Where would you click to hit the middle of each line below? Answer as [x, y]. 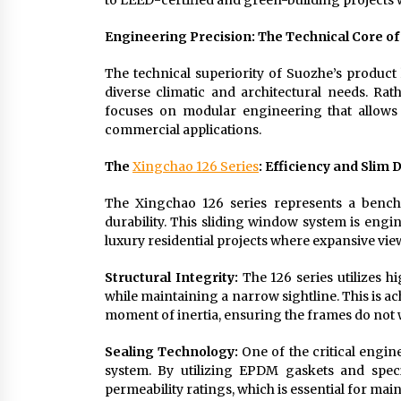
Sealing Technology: [172, 352]
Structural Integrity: [171, 277]
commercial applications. [183, 130]
